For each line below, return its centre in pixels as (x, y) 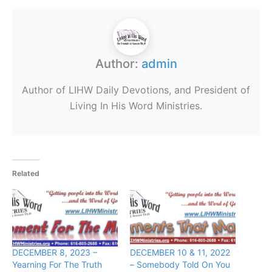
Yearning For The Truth (57, 265)
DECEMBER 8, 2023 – (55, 253)
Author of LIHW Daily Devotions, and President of (136, 90)
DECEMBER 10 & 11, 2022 (180, 253)
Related (26, 173)
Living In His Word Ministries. (136, 105)
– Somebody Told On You (180, 265)
